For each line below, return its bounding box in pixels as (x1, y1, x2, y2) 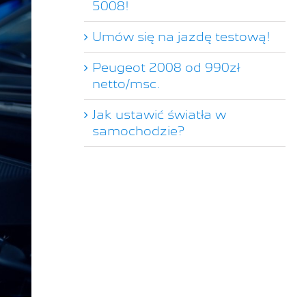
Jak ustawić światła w (92, 107, 226, 122)
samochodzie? (92, 123, 184, 138)
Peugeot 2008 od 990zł (92, 59, 240, 74)
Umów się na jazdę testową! (92, 29, 270, 44)
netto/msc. (92, 76, 161, 91)
